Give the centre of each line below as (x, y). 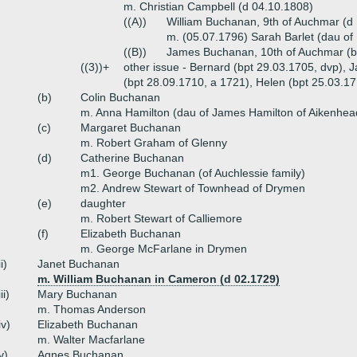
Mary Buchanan (77, 294)
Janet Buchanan (78, 264)
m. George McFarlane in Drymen (164, 249)
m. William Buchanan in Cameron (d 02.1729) (159, 279)
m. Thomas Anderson (92, 309)
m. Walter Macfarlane (91, 339)
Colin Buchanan (120, 97)
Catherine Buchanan (132, 158)
